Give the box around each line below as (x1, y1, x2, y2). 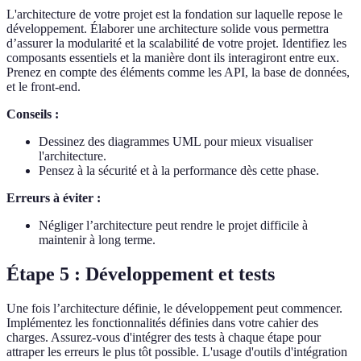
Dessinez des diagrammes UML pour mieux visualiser (39, 135, 313, 149)
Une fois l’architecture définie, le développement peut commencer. (6, 301, 342, 315)
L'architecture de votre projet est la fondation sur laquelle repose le (6, 7, 342, 22)
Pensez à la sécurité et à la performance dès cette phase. (39, 164, 319, 178)
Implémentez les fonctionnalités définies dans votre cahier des (6, 315, 318, 330)
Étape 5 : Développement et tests (6, 263, 275, 284)
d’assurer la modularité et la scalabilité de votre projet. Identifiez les (6, 36, 346, 51)
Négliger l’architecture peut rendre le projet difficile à (39, 218, 308, 233)
